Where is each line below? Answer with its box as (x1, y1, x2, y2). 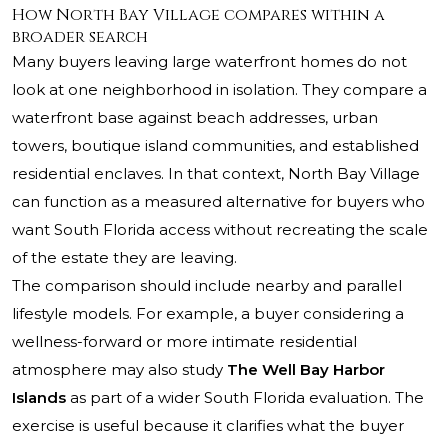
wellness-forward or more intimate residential (12, 332, 357, 352)
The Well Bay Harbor (227, 360, 385, 380)
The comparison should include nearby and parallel (12, 276, 402, 296)
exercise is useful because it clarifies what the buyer (12, 416, 404, 436)
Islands (12, 388, 66, 408)
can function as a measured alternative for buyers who (12, 192, 425, 212)
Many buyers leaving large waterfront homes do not (12, 52, 407, 72)
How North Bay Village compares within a (12, 4, 385, 27)
